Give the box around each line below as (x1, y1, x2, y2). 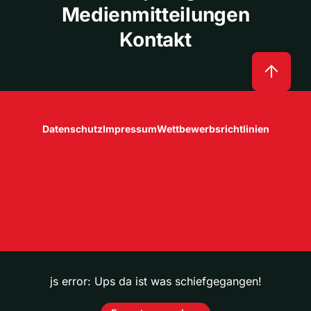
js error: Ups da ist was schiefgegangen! (49, 274, 262, 288)
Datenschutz (42, 122, 103, 135)
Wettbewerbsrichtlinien (156, 122, 269, 135)
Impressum (102, 122, 157, 135)
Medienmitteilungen (61, 2, 250, 26)
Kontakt (119, 27, 192, 51)
